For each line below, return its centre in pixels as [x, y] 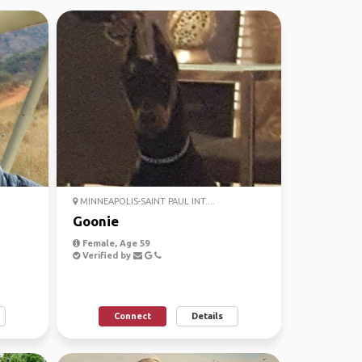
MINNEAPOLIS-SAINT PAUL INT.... [146, 201]
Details [208, 316]
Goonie [95, 221]
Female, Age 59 [114, 243]
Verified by [106, 255]
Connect [133, 316]
